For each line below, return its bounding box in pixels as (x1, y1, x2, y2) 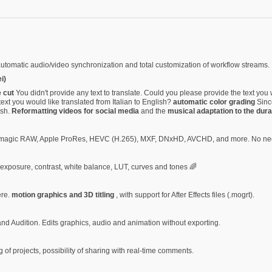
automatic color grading (173, 97, 257, 106)
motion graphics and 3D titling (12, 190, 116, 199)
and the (141, 106, 168, 115)
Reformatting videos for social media (12, 106, 141, 115)
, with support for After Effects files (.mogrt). (116, 190, 254, 199)
